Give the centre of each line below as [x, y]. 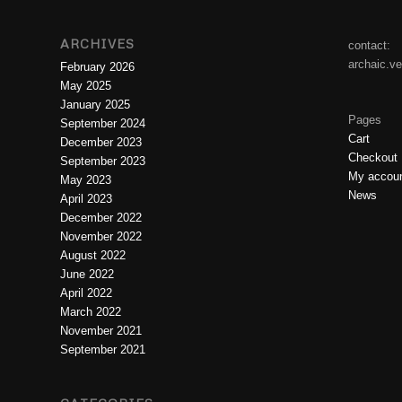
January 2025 [95, 105]
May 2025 [86, 86]
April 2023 [86, 199]
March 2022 [91, 312]
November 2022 [101, 237]
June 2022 [87, 275]
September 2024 [103, 124]
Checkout [372, 158]
